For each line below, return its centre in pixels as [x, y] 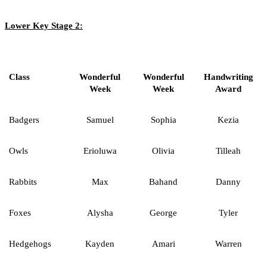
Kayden [100, 243]
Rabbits [23, 181]
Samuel [100, 119]
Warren [228, 243]
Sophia [163, 119]
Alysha [100, 212]
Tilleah [228, 150]
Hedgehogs [30, 243]
